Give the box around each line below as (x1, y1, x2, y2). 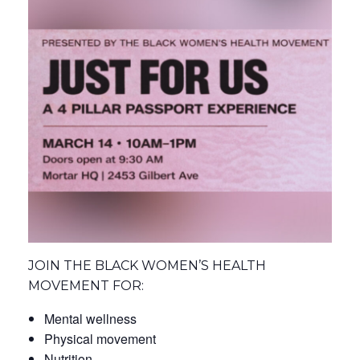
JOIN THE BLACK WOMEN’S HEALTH (28, 257, 266, 273)
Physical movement (44, 329, 156, 348)
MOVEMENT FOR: (28, 277, 144, 293)
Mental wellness (44, 309, 137, 328)
